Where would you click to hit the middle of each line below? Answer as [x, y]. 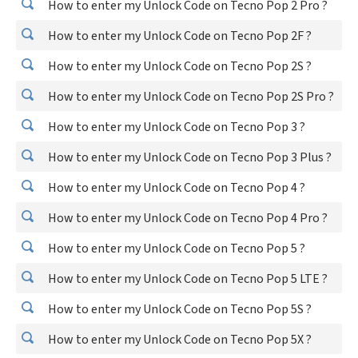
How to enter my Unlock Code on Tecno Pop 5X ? [179, 340]
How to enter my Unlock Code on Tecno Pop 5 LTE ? [187, 279]
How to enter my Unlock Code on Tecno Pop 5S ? [179, 309]
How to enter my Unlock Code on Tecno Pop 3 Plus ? [189, 157]
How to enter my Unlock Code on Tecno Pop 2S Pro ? [190, 97]
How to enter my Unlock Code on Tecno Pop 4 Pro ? [187, 218]
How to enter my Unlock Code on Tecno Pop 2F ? [179, 36]
